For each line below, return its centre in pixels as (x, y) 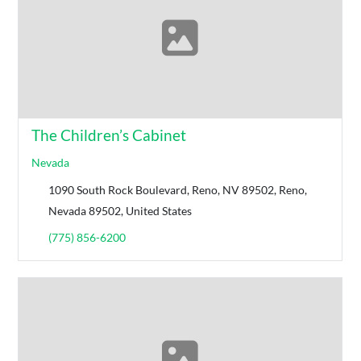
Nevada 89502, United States (120, 210)
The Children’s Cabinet (109, 135)
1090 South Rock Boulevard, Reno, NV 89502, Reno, (178, 189)
